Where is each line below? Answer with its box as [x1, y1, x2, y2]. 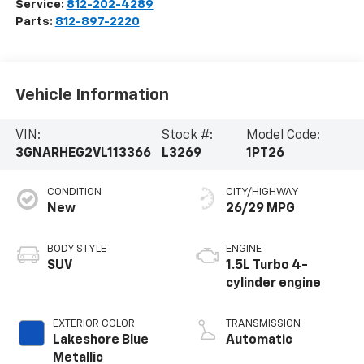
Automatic [226, 333, 292, 347]
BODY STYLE [46, 243, 106, 254]
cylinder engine [226, 276, 321, 290]
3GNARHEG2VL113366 [15, 147, 151, 161]
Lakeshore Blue [52, 333, 149, 347]
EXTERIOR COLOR [52, 318, 135, 329]
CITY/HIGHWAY [226, 186, 299, 197]
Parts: [15, 15, 55, 28]
